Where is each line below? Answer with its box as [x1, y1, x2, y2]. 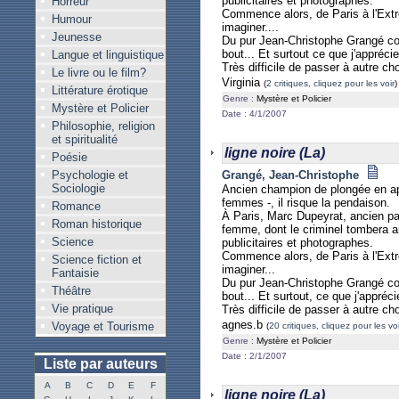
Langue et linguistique [51, 48, 164, 61]
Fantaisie [51, 266, 99, 280]
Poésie [51, 151, 87, 164]
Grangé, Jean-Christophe [222, 168, 366, 182]
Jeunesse [51, 30, 102, 44]
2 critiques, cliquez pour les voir [266, 78, 395, 88]
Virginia [222, 76, 264, 89]
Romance [51, 199, 101, 213]
